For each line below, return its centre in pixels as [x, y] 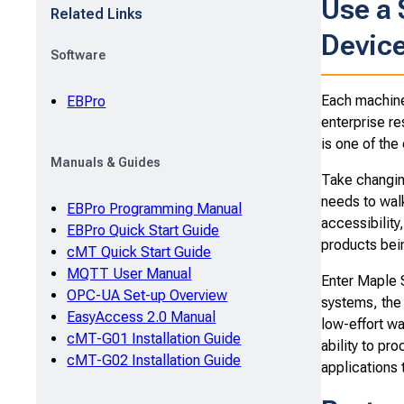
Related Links [96, 14]
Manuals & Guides [106, 162]
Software [78, 55]
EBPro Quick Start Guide [143, 230]
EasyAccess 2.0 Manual [142, 317]
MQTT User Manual [129, 273]
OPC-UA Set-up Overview [147, 295]
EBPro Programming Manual [155, 208]
